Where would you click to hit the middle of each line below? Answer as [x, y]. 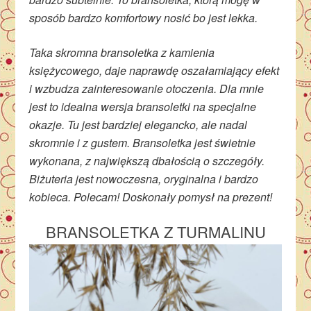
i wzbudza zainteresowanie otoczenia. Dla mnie [147, 89]
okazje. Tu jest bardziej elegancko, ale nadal [138, 125]
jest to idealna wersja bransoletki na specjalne [143, 107]
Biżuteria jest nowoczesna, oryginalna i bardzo [144, 179]
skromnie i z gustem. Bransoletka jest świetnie [143, 143]
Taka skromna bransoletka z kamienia [122, 53]
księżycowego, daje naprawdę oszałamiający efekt [154, 71]
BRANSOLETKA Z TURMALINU [155, 232]
